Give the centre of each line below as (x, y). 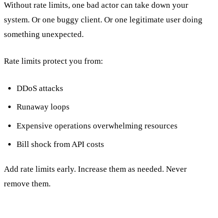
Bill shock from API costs (60, 145)
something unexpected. (44, 34)
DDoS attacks (40, 88)
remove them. (27, 184)
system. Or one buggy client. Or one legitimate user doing (103, 19)
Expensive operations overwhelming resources (97, 126)
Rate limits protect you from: (54, 61)
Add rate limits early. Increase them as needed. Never (95, 169)
